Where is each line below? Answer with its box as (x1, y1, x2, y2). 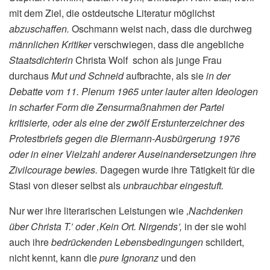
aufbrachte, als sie (126, 69, 206, 83)
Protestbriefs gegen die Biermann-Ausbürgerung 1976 (9, 131, 240, 146)
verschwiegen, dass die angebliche (93, 37, 244, 52)
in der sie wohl (184, 219, 246, 234)
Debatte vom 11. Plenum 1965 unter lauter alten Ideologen (9, 84, 258, 99)
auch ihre (9, 235, 51, 250)
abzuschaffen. (9, 22, 72, 36)
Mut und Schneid (51, 69, 126, 83)
